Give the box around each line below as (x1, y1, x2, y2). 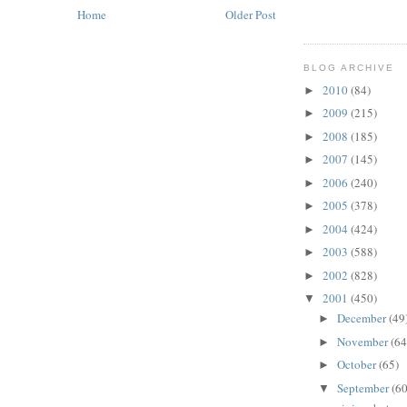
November (336, 333, 391, 350)
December (336, 310, 389, 327)
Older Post (225, 5, 276, 23)
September (336, 379, 392, 396)
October (336, 356, 379, 373)
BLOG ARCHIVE (303, 63, 395, 74)
